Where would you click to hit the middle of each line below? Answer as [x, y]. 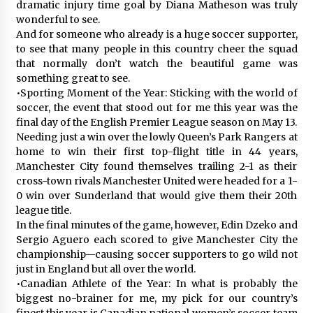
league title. [43, 210]
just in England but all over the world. [105, 269]
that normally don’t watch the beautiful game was [156, 63]
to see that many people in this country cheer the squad [156, 49]
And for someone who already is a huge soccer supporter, [156, 34]
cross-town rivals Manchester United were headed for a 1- [156, 181]
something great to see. [73, 78]
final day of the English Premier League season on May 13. [156, 122]
